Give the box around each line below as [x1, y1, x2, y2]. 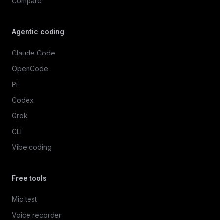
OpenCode [12, 64, 48, 73]
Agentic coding [12, 27, 64, 36]
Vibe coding [12, 143, 52, 152]
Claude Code [12, 49, 55, 57]
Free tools [12, 174, 47, 183]
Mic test [12, 195, 37, 204]
